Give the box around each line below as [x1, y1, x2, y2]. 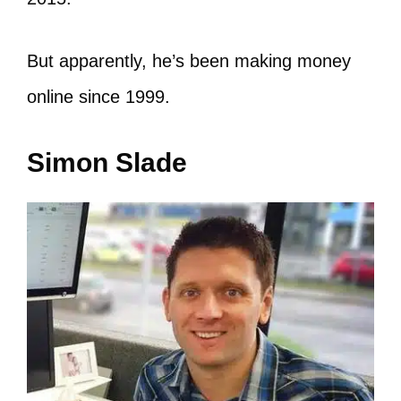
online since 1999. [27, 86, 175, 107]
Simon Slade [27, 147, 187, 177]
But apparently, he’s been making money [27, 50, 351, 71]
